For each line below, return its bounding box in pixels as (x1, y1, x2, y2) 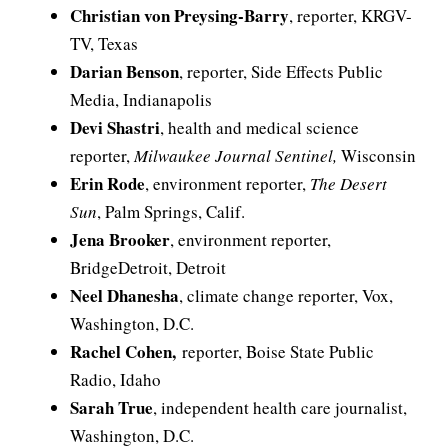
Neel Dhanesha (70, 283, 179, 308)
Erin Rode (70, 171, 145, 196)
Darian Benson (70, 59, 179, 84)
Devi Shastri (70, 115, 160, 140)
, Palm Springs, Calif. (97, 200, 245, 223)
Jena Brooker (70, 227, 170, 252)
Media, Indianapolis (70, 88, 212, 111)
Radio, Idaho (70, 368, 161, 391)
